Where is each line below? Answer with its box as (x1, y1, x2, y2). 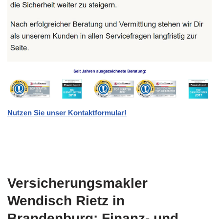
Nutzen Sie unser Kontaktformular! (7, 108, 127, 117)
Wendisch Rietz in (7, 193, 125, 208)
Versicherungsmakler (7, 175, 148, 191)
